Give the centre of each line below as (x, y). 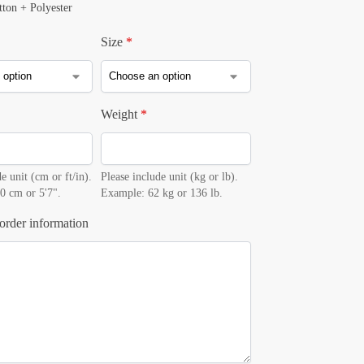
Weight (119, 114)
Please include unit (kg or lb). (169, 176)
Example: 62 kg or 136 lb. (161, 193)
